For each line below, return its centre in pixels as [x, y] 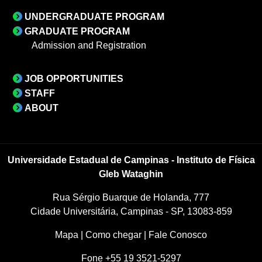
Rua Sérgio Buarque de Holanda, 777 [131, 197]
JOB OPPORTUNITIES [74, 78]
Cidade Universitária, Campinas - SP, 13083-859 [131, 211]
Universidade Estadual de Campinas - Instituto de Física [131, 160]
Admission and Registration [89, 45]
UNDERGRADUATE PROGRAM [94, 16]
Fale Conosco [178, 235]
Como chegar [115, 235]
